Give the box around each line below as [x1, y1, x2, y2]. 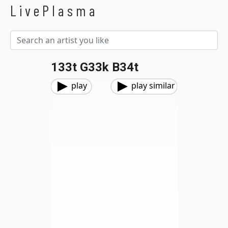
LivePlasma [10, 2, 98, 19]
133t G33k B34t [51, 60, 138, 74]
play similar [131, 80, 175, 91]
